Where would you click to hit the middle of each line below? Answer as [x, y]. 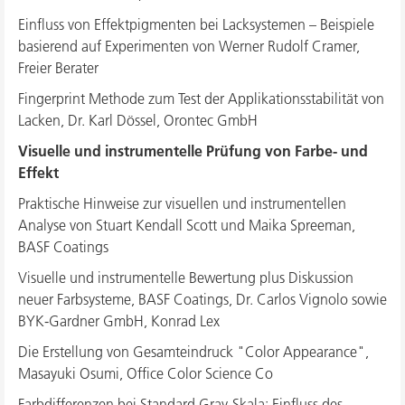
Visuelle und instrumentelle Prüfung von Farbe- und [193, 151]
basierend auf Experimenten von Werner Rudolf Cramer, [189, 47]
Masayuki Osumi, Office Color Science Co [146, 374]
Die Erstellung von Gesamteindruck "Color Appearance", [193, 352]
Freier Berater [58, 68]
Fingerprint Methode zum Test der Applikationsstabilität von [201, 99]
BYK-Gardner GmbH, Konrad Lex [119, 321]
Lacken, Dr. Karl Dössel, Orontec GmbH [138, 121]
